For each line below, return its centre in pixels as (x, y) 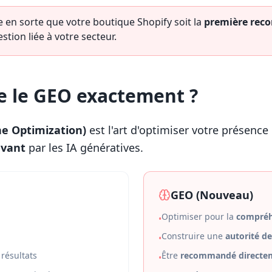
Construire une (193, 236)
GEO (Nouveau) (212, 195)
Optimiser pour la (199, 216)
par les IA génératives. (84, 148)
